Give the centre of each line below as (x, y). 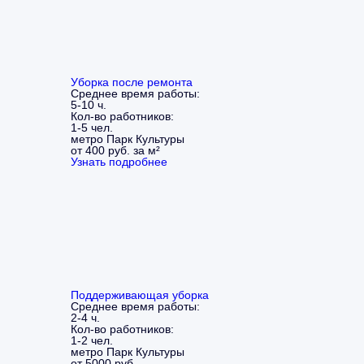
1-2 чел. (92, 340)
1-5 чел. (92, 127)
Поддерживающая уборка (140, 295)
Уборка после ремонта (132, 82)
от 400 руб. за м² (115, 150)
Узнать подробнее (119, 161)
